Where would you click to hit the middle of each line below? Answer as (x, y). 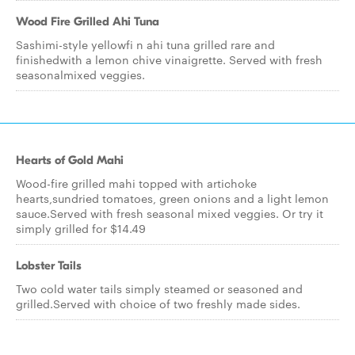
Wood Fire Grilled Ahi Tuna (88, 21)
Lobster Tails (49, 265)
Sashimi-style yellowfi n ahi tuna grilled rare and (145, 44)
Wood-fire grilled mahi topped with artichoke (136, 183)
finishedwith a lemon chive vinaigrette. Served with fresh (169, 59)
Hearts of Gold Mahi (70, 160)
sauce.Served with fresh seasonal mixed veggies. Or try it (170, 213)
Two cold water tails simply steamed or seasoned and (159, 288)
